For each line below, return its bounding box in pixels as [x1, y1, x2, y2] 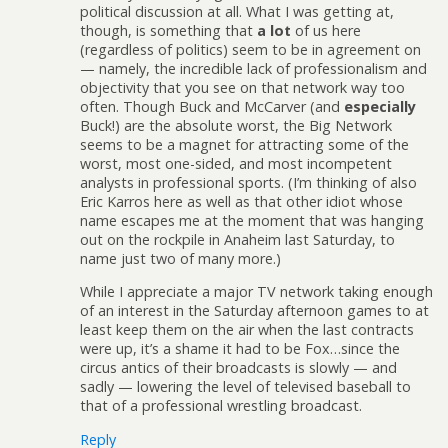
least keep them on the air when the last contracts [80, 320, 414, 340]
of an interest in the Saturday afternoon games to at [80, 301, 429, 321]
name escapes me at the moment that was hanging [80, 211, 424, 231]
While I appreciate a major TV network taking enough [80, 282, 433, 302]
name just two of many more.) [80, 249, 281, 269]
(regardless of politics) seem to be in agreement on [80, 40, 421, 60]
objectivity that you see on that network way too [80, 78, 405, 98]
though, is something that [80, 21, 257, 41]
